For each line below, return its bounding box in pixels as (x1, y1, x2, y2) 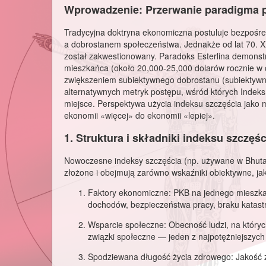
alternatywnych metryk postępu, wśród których (64, 85, 240, 98)
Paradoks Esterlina (159, 50, 230, 62)
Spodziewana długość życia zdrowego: (88, 250, 233, 262)
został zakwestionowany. (64, 50, 159, 62)
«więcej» (100, 109, 133, 122)
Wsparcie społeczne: (88, 218, 166, 230)
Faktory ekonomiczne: (88, 186, 171, 198)
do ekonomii (133, 109, 183, 122)
